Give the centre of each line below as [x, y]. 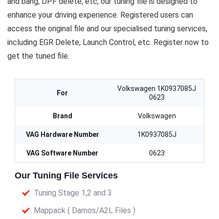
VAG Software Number [62, 153]
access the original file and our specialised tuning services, [107, 29]
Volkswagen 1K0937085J [157, 89]
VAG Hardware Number [62, 135]
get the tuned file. [38, 56]
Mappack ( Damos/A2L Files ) [85, 211]
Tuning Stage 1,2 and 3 [73, 193]
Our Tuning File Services [66, 176]
